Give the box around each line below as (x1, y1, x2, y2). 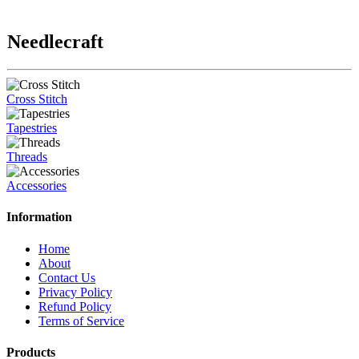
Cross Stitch (6, 92, 67, 106)
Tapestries (6, 121, 57, 135)
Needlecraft (7, 30, 103, 52)
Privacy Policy (38, 284, 112, 299)
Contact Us (38, 270, 95, 284)
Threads (6, 150, 47, 163)
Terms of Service (38, 313, 124, 328)
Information (6, 210, 72, 224)
